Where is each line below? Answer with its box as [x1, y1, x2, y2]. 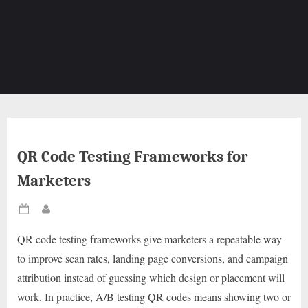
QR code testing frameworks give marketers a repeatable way [17, 232, 282, 247]
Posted [32, 209, 58, 222]
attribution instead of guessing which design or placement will [17, 270, 285, 285]
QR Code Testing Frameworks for [17, 147, 247, 166]
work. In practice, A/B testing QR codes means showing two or [17, 289, 291, 305]
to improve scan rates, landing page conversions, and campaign [17, 251, 288, 266]
